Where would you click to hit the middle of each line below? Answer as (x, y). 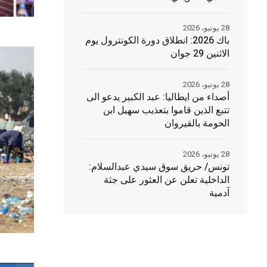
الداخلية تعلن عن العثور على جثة (166, 180)
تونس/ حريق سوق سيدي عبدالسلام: (159, 167)
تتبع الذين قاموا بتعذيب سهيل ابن (166, 111)
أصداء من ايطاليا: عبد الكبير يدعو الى (158, 97)
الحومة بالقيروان (197, 124)
